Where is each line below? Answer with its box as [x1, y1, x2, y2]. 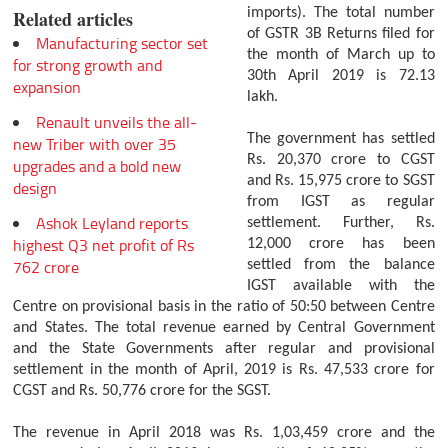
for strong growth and [13, 54, 163, 77]
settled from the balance [246, 257, 435, 274]
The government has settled [246, 131, 435, 148]
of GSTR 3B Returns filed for [246, 26, 435, 43]
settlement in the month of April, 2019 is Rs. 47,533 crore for [13, 362, 435, 379]
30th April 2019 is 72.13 [246, 68, 435, 85]
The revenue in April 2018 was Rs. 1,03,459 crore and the [13, 425, 435, 442]
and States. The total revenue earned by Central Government [13, 320, 435, 337]
